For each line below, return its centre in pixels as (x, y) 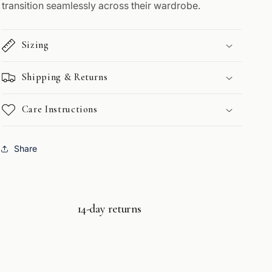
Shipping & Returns (65, 77)
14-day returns (109, 209)
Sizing (35, 45)
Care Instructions (59, 109)
